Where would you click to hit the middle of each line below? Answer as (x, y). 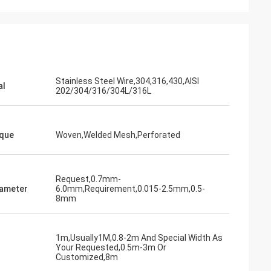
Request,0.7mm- (88, 179)
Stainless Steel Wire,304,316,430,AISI (127, 81)
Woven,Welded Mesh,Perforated (118, 135)
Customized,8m (87, 257)
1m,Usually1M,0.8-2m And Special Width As (139, 238)
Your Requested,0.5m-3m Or (111, 247)
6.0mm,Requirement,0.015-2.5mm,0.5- (130, 189)
